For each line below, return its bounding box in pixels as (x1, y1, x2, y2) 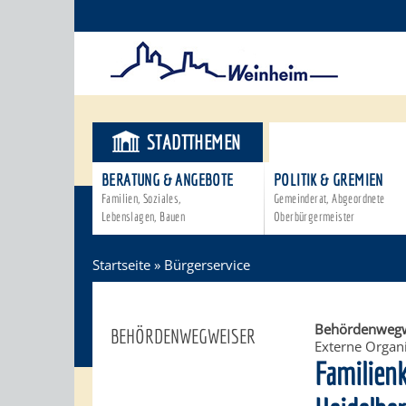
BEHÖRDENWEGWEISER (111, 324, 256, 347)
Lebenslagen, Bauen (101, 209, 186, 224)
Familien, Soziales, (101, 191, 181, 206)
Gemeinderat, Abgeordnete (274, 191, 385, 206)
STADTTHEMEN (147, 130, 241, 153)
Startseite (92, 256, 150, 274)
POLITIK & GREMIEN (274, 170, 383, 189)
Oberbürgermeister (274, 209, 355, 224)
